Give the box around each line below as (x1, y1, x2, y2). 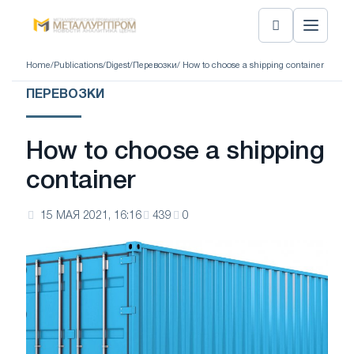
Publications (54, 61, 103, 70)
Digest (106, 61, 130, 70)
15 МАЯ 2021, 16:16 (40, 211, 141, 221)
